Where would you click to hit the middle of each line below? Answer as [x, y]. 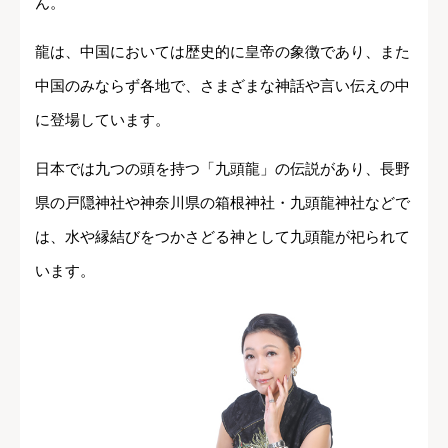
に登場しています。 [102, 120]
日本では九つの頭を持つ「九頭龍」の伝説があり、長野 [222, 169]
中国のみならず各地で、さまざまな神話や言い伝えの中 [222, 86]
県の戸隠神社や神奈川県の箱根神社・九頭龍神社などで [222, 203]
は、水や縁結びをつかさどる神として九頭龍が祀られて [222, 237]
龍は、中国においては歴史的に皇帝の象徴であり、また [222, 52]
